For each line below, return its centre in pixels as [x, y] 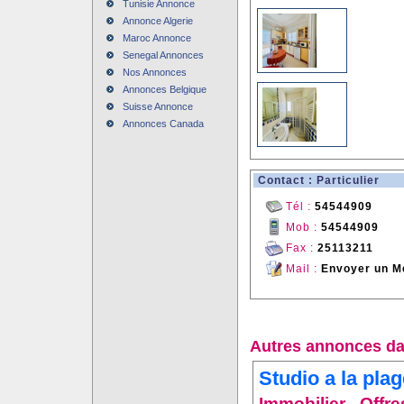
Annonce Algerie [157, 21]
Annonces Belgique [164, 89]
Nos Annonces [154, 72]
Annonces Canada [163, 124]
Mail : [303, 269]
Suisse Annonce [157, 106]
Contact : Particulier [318, 180]
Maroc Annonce [156, 38]
